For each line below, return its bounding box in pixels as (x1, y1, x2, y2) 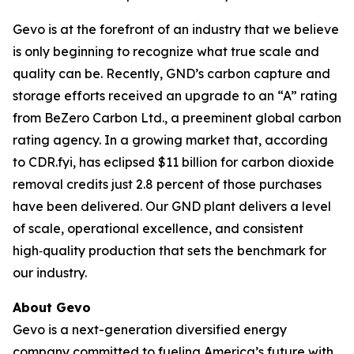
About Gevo (13, 299, 91, 315)
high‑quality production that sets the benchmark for (13, 243, 326, 258)
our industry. (13, 265, 87, 281)
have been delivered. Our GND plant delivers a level (13, 198, 331, 214)
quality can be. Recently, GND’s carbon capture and (13, 66, 330, 81)
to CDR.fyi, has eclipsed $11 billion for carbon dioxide (13, 154, 334, 170)
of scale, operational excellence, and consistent (13, 220, 303, 236)
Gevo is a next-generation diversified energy (13, 322, 287, 337)
